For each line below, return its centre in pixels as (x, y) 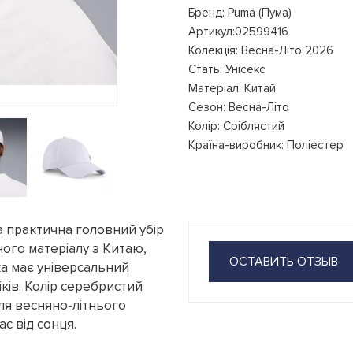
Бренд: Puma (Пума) (240, 12)
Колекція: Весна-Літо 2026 (261, 50)
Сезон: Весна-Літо (239, 107)
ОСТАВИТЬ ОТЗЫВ (284, 262)
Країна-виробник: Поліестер (266, 145)
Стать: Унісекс (227, 69)
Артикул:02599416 (238, 31)
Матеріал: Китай (232, 88)
